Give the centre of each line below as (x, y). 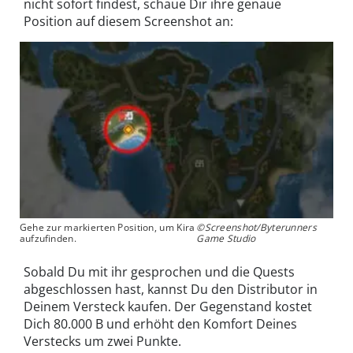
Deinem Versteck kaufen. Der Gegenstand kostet (168, 306)
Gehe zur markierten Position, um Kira (107, 227)
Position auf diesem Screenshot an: (128, 22)
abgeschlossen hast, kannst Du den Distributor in (171, 289)
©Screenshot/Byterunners (256, 227)
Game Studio (226, 238)
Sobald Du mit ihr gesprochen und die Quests (159, 271)
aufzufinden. (48, 238)
